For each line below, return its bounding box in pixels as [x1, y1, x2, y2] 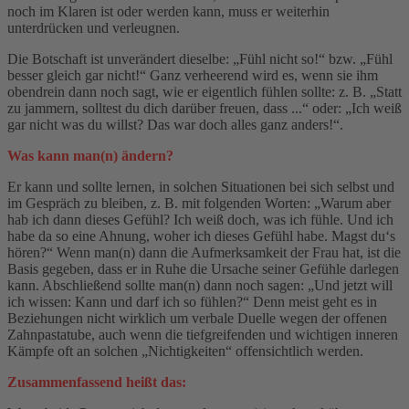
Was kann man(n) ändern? [7, 147, 173, 163]
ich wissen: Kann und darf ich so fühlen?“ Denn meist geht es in [7, 293, 377, 309]
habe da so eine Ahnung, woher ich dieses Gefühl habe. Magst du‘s [7, 227, 395, 244]
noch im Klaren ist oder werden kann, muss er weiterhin [7, 3, 330, 19]
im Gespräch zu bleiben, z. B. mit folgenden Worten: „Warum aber [7, 194, 391, 211]
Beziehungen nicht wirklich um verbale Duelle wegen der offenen [7, 309, 387, 326]
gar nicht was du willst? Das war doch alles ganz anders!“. [7, 116, 343, 132]
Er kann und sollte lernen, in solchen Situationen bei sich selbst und [7, 178, 394, 194]
